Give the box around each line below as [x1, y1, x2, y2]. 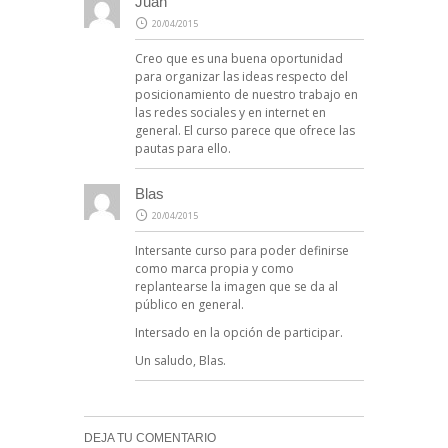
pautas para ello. [135, 139, 231, 157]
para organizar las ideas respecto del [135, 67, 348, 85]
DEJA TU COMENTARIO [84, 430, 216, 445]
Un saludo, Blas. [135, 351, 226, 369]
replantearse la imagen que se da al [135, 277, 338, 295]
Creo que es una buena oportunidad [135, 49, 343, 67]
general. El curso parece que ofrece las [135, 121, 355, 139]
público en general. [135, 295, 244, 313]
